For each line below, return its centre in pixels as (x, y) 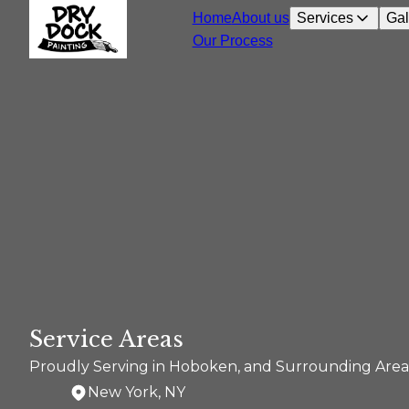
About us (260, 18)
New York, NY (136, 392)
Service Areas (106, 339)
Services (325, 18)
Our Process (232, 41)
